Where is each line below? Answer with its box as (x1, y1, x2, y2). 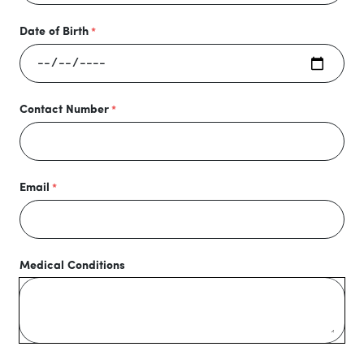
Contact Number (19, 104, 109, 116)
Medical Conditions (19, 260, 125, 272)
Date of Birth (19, 26, 89, 38)
